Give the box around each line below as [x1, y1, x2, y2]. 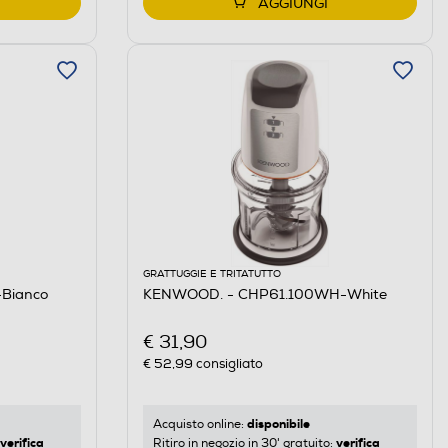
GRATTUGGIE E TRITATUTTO [142, 267, 281, 280]
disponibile [246, 416, 310, 433]
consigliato [192, 356, 263, 373]
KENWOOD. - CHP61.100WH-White [142, 285, 387, 303]
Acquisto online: [152, 417, 247, 433]
